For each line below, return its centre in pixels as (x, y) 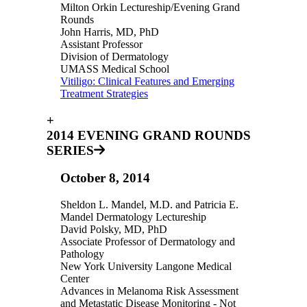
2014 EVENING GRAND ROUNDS (149, 135)
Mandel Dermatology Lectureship (133, 217)
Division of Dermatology (114, 57)
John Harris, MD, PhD (110, 32)
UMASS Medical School (115, 69)
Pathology (82, 254)
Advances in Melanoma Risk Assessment (149, 291)
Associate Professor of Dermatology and (148, 242)
